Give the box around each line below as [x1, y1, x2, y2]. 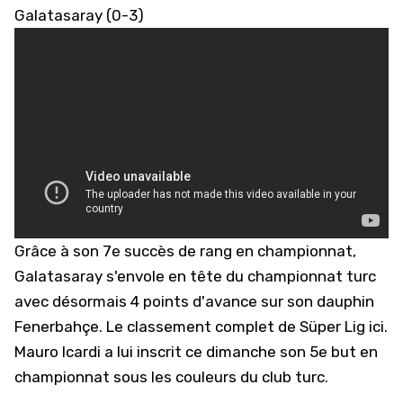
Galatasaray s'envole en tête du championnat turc [14, 267, 376, 285]
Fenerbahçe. [14, 318, 106, 336]
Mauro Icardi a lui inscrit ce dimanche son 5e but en [14, 343, 378, 361]
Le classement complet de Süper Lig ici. [106, 318, 388, 336]
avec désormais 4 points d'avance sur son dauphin [14, 292, 374, 310]
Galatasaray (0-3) [14, 6, 144, 24]
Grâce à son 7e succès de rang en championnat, [14, 242, 356, 260]
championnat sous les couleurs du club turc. [14, 368, 328, 386]
